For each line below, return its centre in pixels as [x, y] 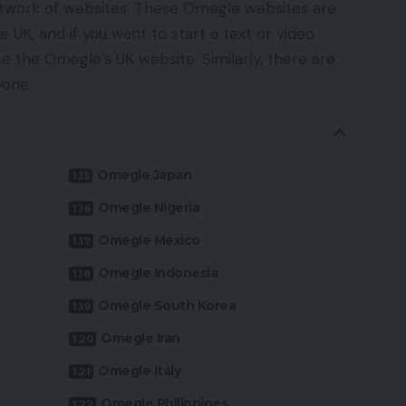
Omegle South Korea [167, 306]
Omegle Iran [140, 338]
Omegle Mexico [149, 241]
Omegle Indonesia [158, 273]
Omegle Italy [140, 371]
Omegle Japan [145, 175]
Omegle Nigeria [149, 208]
